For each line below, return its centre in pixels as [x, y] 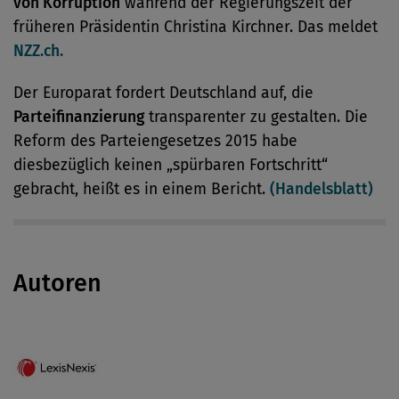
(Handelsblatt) [322, 189]
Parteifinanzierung [79, 117]
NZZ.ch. [38, 51]
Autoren [57, 283]
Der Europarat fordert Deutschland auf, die [163, 93]
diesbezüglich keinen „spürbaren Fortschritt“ [171, 165]
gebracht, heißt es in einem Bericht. [142, 189]
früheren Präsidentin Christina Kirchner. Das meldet [195, 27]
